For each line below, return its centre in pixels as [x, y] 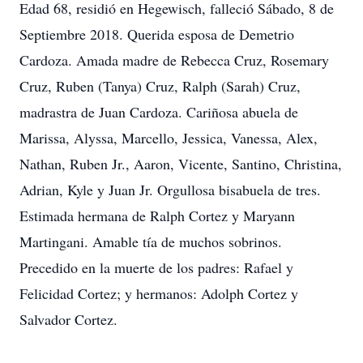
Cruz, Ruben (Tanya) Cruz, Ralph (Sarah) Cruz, [160, 86]
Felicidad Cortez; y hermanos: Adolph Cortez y [159, 293]
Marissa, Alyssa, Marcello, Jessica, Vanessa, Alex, [169, 138]
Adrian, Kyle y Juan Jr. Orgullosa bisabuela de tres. [170, 190]
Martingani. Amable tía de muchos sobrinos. [151, 241]
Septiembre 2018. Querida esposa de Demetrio [157, 34]
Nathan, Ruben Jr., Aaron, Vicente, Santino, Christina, [181, 164]
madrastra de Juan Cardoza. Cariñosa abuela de [159, 112]
